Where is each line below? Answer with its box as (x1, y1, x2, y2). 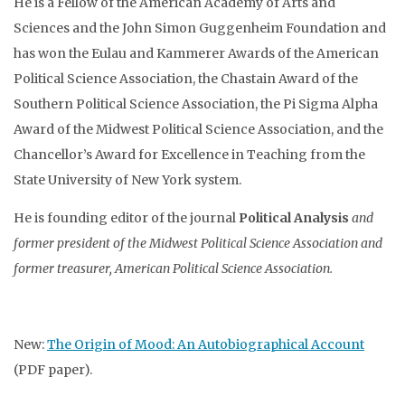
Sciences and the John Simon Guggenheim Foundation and (14, 20, 386, 36)
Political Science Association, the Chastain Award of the (14, 71, 358, 87)
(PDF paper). (14, 362, 92, 378)
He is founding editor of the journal (14, 210, 239, 226)
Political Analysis (239, 210, 349, 226)
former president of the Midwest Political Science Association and (14, 235, 382, 251)
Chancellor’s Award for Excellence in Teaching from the (14, 146, 365, 163)
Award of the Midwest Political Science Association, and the (14, 121, 383, 137)
